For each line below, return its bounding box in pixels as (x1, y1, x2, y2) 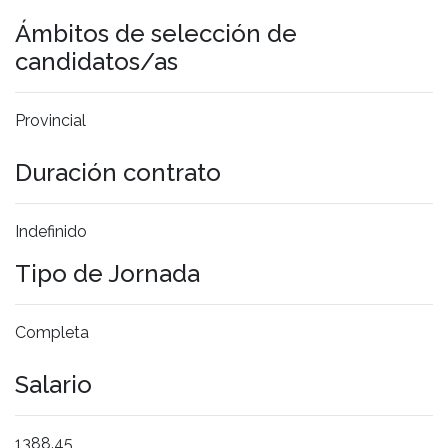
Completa (15, 322, 89, 342)
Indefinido (15, 221, 87, 241)
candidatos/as (15, 46, 178, 76)
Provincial (15, 110, 86, 130)
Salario (15, 369, 92, 399)
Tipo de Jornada (15, 258, 200, 288)
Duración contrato (15, 157, 221, 187)
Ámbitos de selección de (15, 18, 297, 48)
